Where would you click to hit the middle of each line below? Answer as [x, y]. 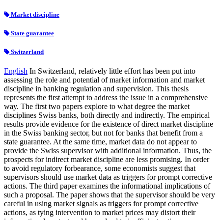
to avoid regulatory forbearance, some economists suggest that [100, 168]
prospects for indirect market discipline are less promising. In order [107, 160]
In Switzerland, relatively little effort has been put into [112, 71]
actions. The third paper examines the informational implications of [107, 186]
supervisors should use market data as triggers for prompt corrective [108, 177]
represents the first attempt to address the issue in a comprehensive [106, 98]
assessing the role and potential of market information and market [104, 80]
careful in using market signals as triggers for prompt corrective [101, 204]
